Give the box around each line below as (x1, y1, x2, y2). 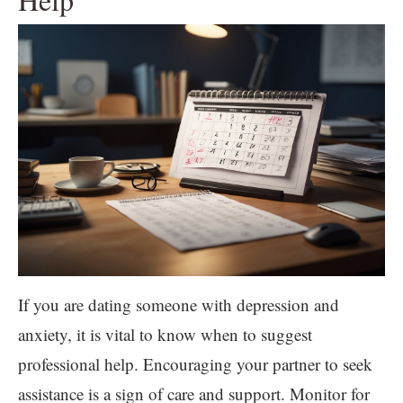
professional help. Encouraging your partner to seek (18, 352, 372, 375)
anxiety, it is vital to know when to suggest (18, 322, 312, 345)
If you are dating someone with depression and (18, 292, 339, 316)
